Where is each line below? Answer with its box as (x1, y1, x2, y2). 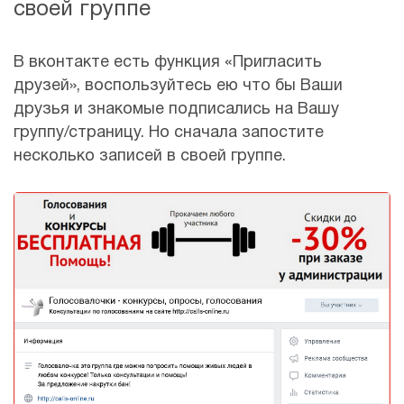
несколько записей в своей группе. (14, 149, 286, 165)
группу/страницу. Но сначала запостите (14, 125, 324, 142)
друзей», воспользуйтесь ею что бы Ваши (14, 78, 343, 95)
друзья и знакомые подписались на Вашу (14, 102, 339, 118)
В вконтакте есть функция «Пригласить (14, 55, 322, 71)
